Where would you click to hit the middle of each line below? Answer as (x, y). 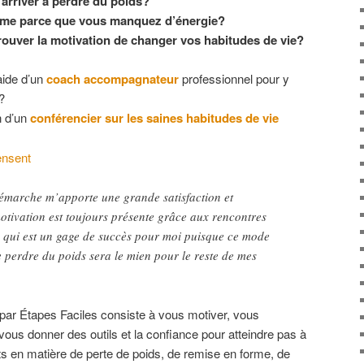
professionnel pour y (234, 79)
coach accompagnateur (113, 79)
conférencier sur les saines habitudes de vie (154, 118)
